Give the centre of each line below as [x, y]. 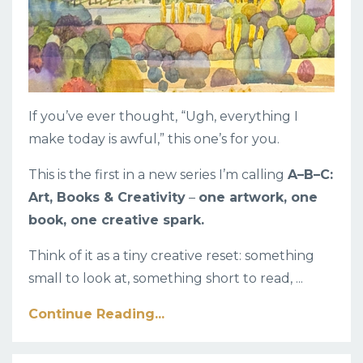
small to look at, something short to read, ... [166, 278]
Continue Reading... [96, 314]
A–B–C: [310, 174]
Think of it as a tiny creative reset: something [171, 255]
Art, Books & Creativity [107, 197]
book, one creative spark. [116, 220]
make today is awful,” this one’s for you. [154, 139]
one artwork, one [258, 197]
